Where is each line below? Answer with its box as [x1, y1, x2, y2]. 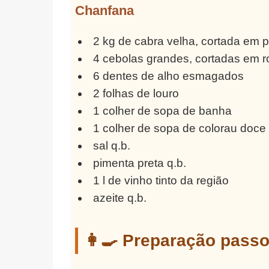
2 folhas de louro [93, 87, 180, 100]
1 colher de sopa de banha [93, 104, 232, 118]
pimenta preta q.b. [93, 157, 187, 170]
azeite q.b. [93, 192, 147, 205]
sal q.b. [93, 139, 131, 153]
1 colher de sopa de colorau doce [93, 122, 267, 135]
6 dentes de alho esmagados [93, 70, 244, 83]
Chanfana [74, 3, 134, 19]
